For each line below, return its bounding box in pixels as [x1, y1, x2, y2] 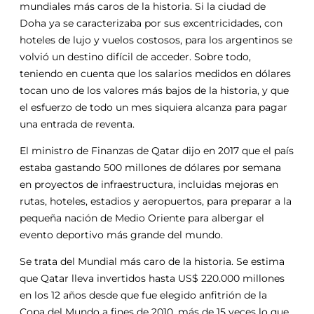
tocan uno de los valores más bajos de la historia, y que [20, 83, 289, 97]
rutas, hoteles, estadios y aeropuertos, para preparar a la [20, 194, 292, 207]
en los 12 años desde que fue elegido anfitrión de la [20, 288, 267, 301]
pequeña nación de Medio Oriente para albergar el [20, 211, 264, 224]
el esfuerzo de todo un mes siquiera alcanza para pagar [20, 100, 287, 114]
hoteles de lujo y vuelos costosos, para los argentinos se [20, 33, 292, 46]
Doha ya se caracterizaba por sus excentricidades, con [20, 16, 282, 29]
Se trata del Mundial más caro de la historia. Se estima [20, 254, 285, 268]
